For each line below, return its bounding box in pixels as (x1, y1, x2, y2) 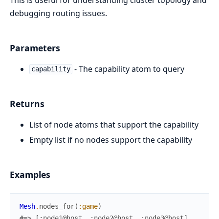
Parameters (10, 42, 60, 54)
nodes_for (39, 202, 74, 210)
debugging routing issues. (10, 7, 107, 19)
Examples (10, 168, 50, 180)
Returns (10, 97, 44, 109)
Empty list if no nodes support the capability (29, 134, 192, 145)
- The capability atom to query (72, 63, 184, 74)
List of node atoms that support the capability (29, 119, 198, 130)
